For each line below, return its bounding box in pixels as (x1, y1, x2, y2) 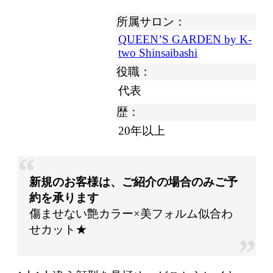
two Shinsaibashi (118, 46, 197, 59)
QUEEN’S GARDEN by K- (118, 32, 252, 46)
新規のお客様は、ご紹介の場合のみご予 (29, 175, 238, 188)
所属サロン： (116, 15, 186, 28)
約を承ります (29, 191, 99, 204)
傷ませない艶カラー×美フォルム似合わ (29, 207, 233, 220)
